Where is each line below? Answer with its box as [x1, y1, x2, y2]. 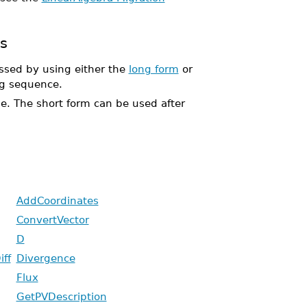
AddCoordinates [16, 195, 99, 206]
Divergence [16, 252, 75, 264]
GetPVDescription [16, 291, 107, 302]
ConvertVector [16, 214, 89, 225]
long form [128, 63, 179, 75]
